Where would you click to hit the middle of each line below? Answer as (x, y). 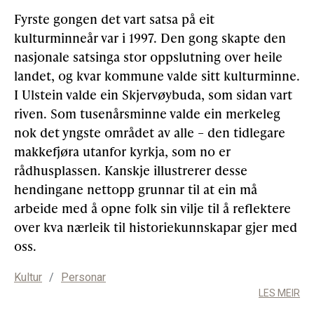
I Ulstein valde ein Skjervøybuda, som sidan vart (153, 95)
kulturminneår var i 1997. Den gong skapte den (150, 38)
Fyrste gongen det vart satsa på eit (114, 19)
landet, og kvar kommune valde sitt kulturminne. (157, 76)
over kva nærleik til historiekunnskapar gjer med (156, 227)
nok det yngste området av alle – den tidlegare (150, 132)
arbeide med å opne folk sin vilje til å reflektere (152, 208)
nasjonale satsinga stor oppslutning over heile (148, 57)
